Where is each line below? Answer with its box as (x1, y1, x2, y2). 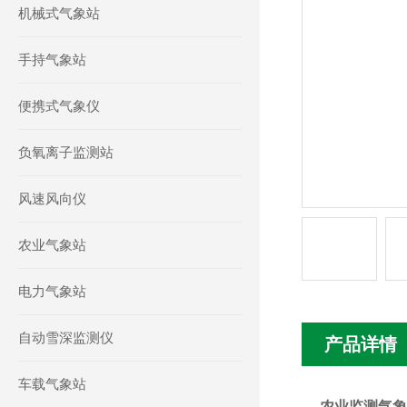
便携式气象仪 (18, 98, 100, 114)
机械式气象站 (18, 5, 100, 21)
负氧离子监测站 (18, 144, 114, 160)
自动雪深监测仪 (18, 330, 114, 345)
